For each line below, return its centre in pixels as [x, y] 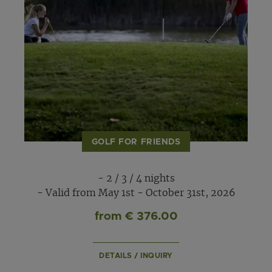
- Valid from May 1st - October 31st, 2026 [136, 193]
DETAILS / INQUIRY [136, 255]
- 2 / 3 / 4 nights [136, 178]
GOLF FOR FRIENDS [136, 142]
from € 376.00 [136, 216]
